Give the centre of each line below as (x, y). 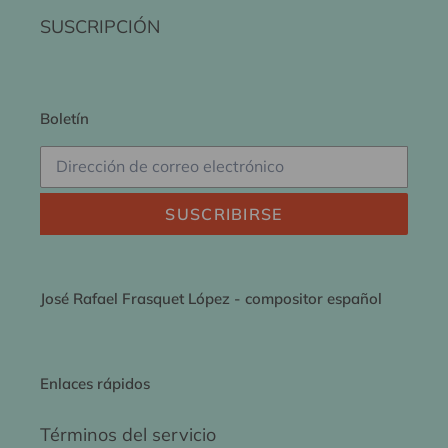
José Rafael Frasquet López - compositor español (211, 298)
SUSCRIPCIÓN (100, 27)
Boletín (64, 119)
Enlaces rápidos (95, 384)
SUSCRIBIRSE (224, 213)
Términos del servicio (128, 434)
